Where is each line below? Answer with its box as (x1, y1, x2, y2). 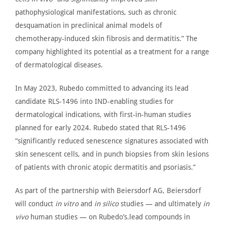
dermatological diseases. (22, 60, 103, 69)
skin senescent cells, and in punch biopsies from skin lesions (15, 149, 209, 158)
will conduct (15, 199, 55, 208)
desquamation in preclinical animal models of (15, 21, 162, 29)
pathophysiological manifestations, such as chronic (15, 8, 176, 16)
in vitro (55, 199, 81, 208)
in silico (94, 199, 119, 208)
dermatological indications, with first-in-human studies (15, 110, 191, 119)
